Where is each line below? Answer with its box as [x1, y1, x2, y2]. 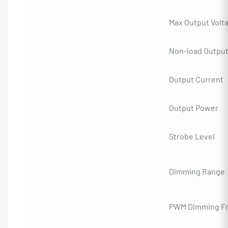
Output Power [169, 102, 218, 112]
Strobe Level [169, 131, 215, 141]
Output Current [169, 74, 223, 84]
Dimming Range [169, 166, 225, 176]
